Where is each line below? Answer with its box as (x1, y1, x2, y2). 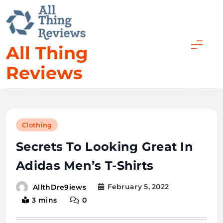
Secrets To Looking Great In (16, 139, 194, 154)
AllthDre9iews (33, 182, 86, 192)
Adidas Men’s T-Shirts (16, 158, 154, 173)
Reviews (6, 62, 83, 84)
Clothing (22, 121, 52, 129)
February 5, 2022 (107, 182, 169, 192)
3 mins (32, 195, 57, 205)
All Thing (6, 42, 88, 64)
